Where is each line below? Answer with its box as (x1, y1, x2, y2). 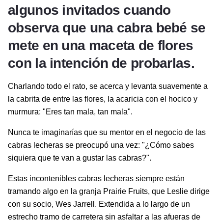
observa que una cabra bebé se (8, 20, 206, 36)
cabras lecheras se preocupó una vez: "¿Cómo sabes (8, 141, 194, 150)
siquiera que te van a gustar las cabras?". (8, 154, 151, 163)
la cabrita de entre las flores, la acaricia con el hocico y (8, 95, 197, 104)
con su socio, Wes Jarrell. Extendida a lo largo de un (8, 200, 190, 209)
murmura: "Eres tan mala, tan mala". (8, 108, 133, 116)
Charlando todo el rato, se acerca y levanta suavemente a (8, 82, 208, 91)
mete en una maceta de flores (8, 38, 193, 54)
